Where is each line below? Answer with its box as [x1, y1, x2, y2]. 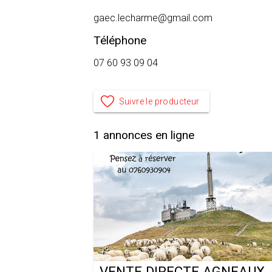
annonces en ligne [100, 127, 194, 142]
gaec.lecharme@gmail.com [93, 12, 212, 24]
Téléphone [93, 33, 146, 47]
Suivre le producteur [118, 97, 200, 106]
